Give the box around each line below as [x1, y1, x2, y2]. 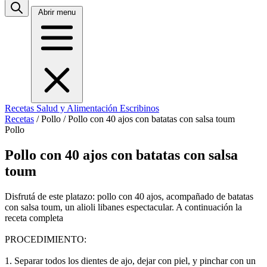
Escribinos [120, 103, 159, 113]
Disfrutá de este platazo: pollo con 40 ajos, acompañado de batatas [5, 191, 253, 201]
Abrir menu [38, 8, 76, 17]
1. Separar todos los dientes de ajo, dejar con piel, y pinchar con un [5, 255, 256, 266]
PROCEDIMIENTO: [5, 234, 86, 244]
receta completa [5, 212, 63, 223]
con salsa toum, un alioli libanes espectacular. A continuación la [5, 201, 242, 212]
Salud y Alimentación [36, 103, 120, 113]
